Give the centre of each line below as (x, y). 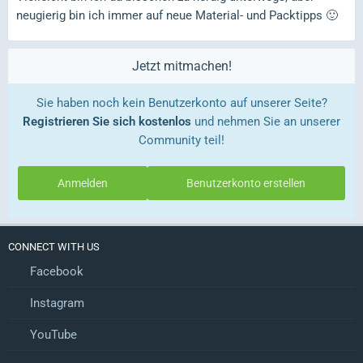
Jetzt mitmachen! (181, 66)
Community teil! (181, 140)
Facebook (55, 271)
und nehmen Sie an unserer (266, 122)
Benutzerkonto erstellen (246, 183)
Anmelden (82, 183)
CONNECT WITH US (54, 247)
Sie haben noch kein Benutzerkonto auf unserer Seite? (181, 103)
